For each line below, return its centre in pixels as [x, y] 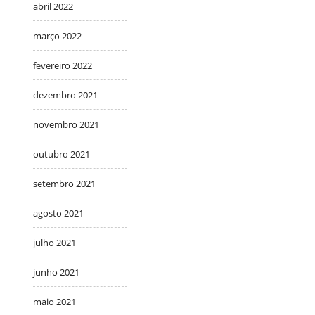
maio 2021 [54, 301]
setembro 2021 [64, 183]
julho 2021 [54, 242]
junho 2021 [56, 272]
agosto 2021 [58, 213]
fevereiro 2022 [63, 65]
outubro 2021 [62, 154]
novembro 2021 [66, 124]
